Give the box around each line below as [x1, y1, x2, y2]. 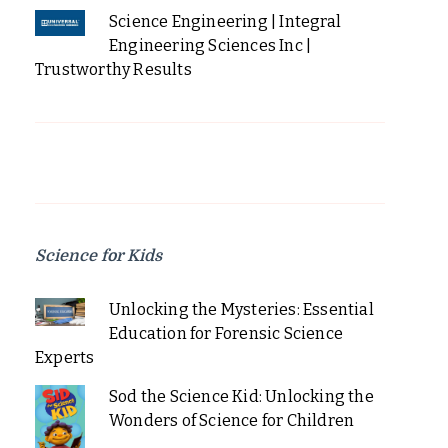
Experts [35, 347, 95, 367]
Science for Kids [35, 246, 162, 265]
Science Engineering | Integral [108, 11, 341, 31]
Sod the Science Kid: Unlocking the [108, 386, 374, 406]
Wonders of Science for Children [108, 410, 355, 430]
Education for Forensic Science [108, 323, 343, 343]
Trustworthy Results [35, 59, 192, 79]
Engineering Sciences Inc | [108, 35, 312, 55]
